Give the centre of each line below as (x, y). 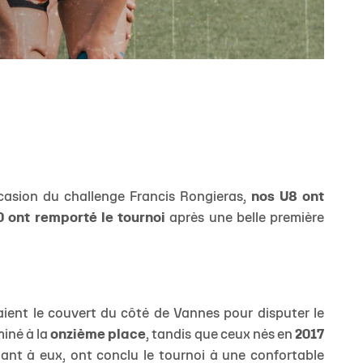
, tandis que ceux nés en (221, 335)
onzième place (98, 335)
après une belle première (245, 219)
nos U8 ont (288, 198)
